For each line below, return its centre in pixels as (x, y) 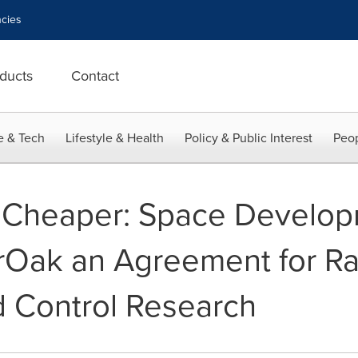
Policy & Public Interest (249, 138)
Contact (95, 76)
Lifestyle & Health (115, 138)
